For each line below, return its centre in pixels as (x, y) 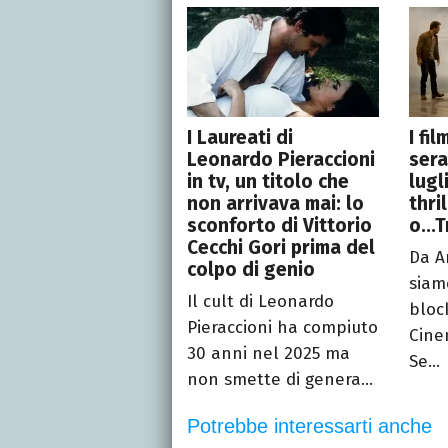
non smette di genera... (280, 379)
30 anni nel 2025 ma (268, 353)
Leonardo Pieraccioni (281, 159)
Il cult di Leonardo (260, 301)
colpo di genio (251, 269)
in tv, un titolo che (268, 181)
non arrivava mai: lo (275, 203)
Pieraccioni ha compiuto (282, 327)
